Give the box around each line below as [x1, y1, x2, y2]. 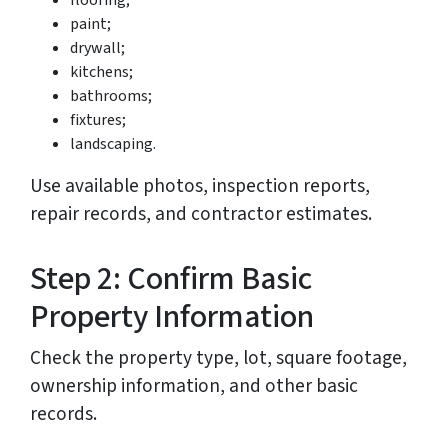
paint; [70, 13, 111, 36]
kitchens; [70, 61, 133, 84]
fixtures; [70, 109, 126, 132]
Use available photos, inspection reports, [30, 172, 370, 201]
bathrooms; [70, 85, 152, 108]
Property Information [30, 294, 314, 341]
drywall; [70, 37, 125, 60]
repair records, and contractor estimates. [30, 200, 372, 229]
